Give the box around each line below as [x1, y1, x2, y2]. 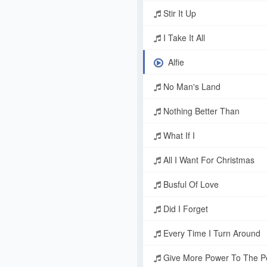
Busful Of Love [161, 178, 219, 191]
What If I [161, 129, 195, 142]
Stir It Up [161, 7, 196, 20]
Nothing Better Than [161, 105, 240, 117]
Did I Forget [161, 203, 208, 215]
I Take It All [161, 32, 205, 44]
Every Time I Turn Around [161, 227, 260, 240]
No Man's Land [161, 80, 221, 93]
